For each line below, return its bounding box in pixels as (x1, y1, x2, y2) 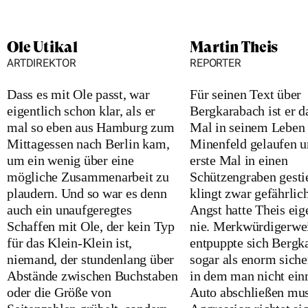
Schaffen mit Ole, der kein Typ (7, 219, 175, 234)
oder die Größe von (7, 285, 111, 300)
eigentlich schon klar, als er (7, 103, 156, 119)
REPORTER (190, 56, 241, 70)
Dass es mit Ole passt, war (7, 87, 150, 102)
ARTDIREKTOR (7, 56, 76, 70)
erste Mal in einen (190, 153, 288, 168)
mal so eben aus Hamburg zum (7, 120, 175, 135)
